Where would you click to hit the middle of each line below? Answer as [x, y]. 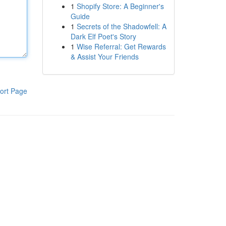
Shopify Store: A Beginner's [120, 6]
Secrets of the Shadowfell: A [121, 26]
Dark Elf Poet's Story [103, 36]
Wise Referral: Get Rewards [121, 46]
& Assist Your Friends [104, 56]
